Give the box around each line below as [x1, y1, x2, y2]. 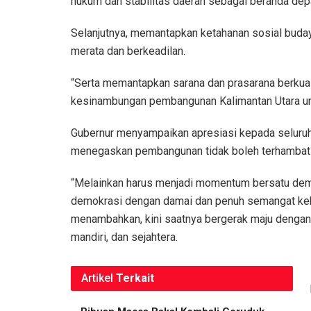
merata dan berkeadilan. [71, 44, 185, 58]
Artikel [81, 271, 113, 285]
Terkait [116, 271, 154, 285]
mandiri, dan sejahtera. [71, 230, 178, 244]
